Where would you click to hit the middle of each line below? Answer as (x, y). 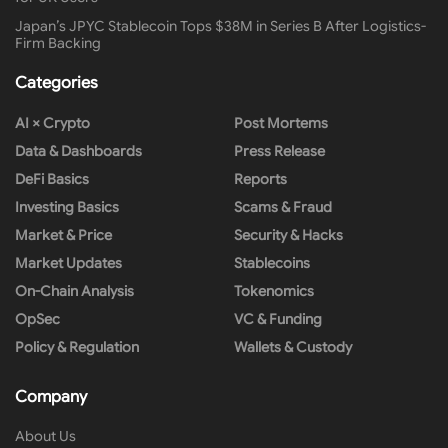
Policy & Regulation (77, 346)
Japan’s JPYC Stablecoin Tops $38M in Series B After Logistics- (220, 25)
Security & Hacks (288, 234)
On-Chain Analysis (74, 290)
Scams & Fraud (283, 206)
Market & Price (63, 234)
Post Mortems (281, 122)
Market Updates (68, 262)
